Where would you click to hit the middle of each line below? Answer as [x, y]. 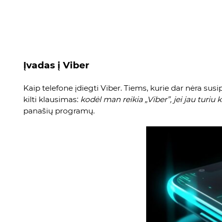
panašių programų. [59, 111]
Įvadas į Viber [56, 65]
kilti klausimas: [52, 99]
